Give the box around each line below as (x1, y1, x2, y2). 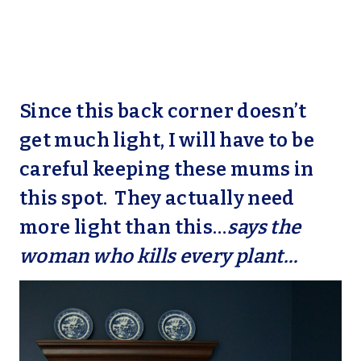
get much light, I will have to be (19, 129, 314, 152)
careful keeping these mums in (19, 158, 314, 181)
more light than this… (19, 216, 227, 239)
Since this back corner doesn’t (19, 100, 307, 123)
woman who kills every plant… (19, 245, 298, 268)
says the (226, 216, 301, 239)
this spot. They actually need (19, 187, 295, 210)
